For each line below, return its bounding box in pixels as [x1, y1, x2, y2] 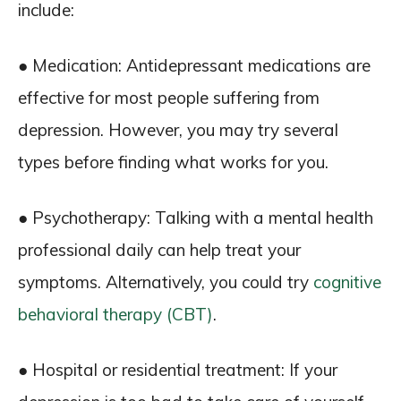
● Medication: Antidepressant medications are [18, 55, 371, 76]
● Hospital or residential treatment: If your [18, 359, 337, 380]
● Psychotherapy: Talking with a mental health [18, 207, 373, 228]
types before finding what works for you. [18, 151, 328, 173]
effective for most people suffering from [18, 87, 320, 108]
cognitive [313, 271, 381, 293]
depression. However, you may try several [18, 119, 338, 141]
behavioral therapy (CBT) [18, 303, 213, 325]
